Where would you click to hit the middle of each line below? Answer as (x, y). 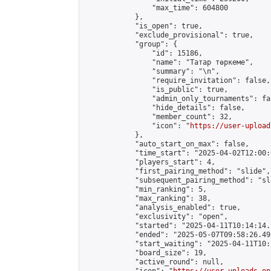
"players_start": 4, (150, 162)
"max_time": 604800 (156, 8)
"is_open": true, (143, 26)
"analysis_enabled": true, (162, 207)
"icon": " (137, 126)
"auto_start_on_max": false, (167, 144)
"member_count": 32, (158, 117)
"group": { (131, 44)
